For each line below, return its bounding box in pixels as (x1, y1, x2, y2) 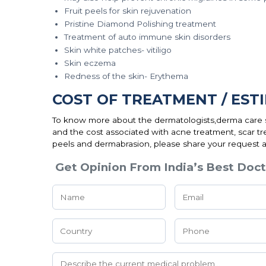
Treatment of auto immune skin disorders (64, 32, 230, 42)
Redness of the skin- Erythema (64, 71, 188, 81)
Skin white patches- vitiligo (64, 45, 172, 55)
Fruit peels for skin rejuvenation (64, 6, 191, 15)
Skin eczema (64, 58, 116, 68)
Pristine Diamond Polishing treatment (64, 19, 216, 28)
